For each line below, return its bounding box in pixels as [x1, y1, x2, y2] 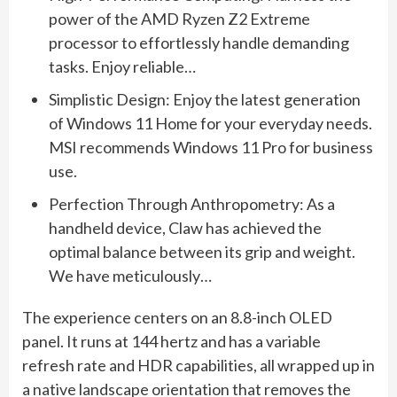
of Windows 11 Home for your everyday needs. [49, 113, 372, 134]
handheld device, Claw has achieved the [49, 218, 322, 238]
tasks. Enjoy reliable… [49, 57, 196, 77]
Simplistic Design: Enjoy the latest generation [49, 90, 361, 110]
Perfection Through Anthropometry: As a [49, 194, 335, 214]
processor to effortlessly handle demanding [49, 33, 349, 53]
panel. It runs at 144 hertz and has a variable [22, 331, 321, 352]
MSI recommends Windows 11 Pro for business [49, 137, 373, 158]
